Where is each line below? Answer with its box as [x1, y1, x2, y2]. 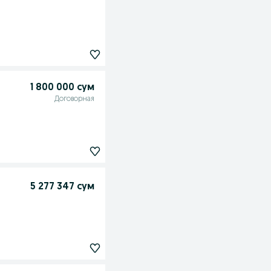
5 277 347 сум [30, 182, 94, 192]
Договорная [54, 96, 94, 103]
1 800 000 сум [30, 83, 94, 93]
